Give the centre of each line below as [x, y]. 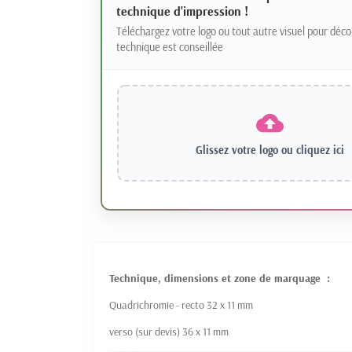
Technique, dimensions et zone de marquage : [221, 279]
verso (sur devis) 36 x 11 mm [169, 332]
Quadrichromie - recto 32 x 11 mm [182, 305]
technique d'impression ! [182, 11]
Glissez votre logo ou [246, 150]
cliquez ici [320, 150]
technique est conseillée [169, 48]
